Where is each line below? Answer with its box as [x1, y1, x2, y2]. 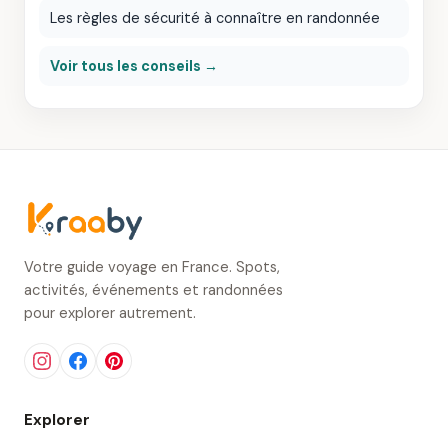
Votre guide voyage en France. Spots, [24, 257, 280, 278]
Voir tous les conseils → [50, 57, 218, 75]
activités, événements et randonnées [24, 280, 283, 301]
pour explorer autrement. [24, 303, 196, 324]
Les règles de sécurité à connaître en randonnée [50, 9, 380, 27]
